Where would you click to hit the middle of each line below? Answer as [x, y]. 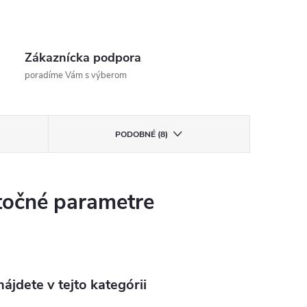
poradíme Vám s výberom [76, 75]
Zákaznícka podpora [83, 58]
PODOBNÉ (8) [142, 134]
